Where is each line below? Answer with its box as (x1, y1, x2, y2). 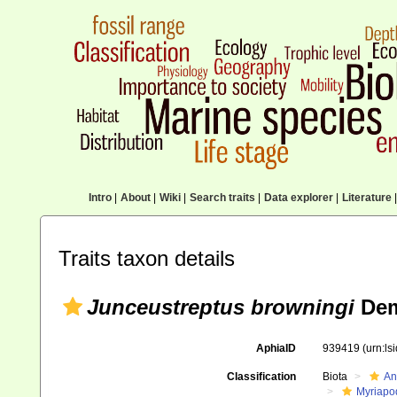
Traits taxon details (58, 246, 235, 270)
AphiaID (255, 342, 296, 354)
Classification (226, 370, 296, 383)
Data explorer (263, 191, 333, 204)
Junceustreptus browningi (87, 295, 354, 319)
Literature (341, 191, 392, 204)
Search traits (189, 191, 255, 204)
